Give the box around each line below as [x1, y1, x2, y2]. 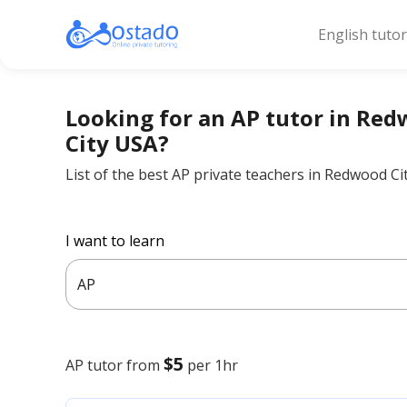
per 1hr [187, 355, 238, 375]
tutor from [87, 355, 160, 375]
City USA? [65, 128, 169, 158]
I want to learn [65, 231, 164, 251]
